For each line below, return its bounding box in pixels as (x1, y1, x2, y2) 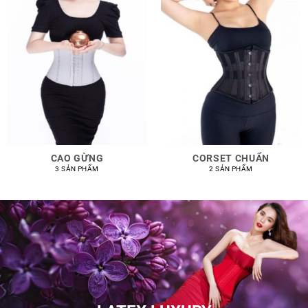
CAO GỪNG (50, 153, 104, 164)
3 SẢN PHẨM (55, 165, 99, 173)
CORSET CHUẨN (192, 153, 270, 164)
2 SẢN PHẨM (209, 165, 253, 173)
